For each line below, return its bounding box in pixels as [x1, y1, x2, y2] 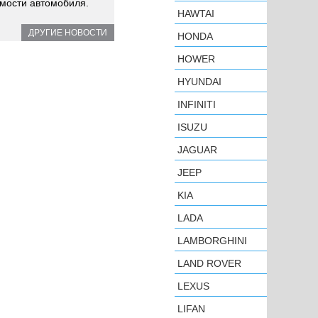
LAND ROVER [177, 258, 241, 269]
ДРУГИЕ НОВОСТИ [28, 27, 107, 38]
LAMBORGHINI [177, 235, 247, 246]
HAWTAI [177, 8, 214, 19]
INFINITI [177, 99, 216, 110]
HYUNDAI [177, 76, 221, 87]
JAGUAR [177, 144, 217, 155]
